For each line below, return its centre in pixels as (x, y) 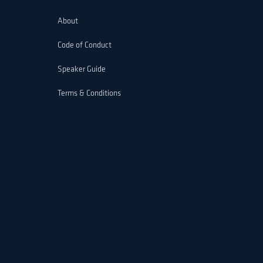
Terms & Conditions (89, 94)
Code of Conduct (84, 45)
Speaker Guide (81, 70)
